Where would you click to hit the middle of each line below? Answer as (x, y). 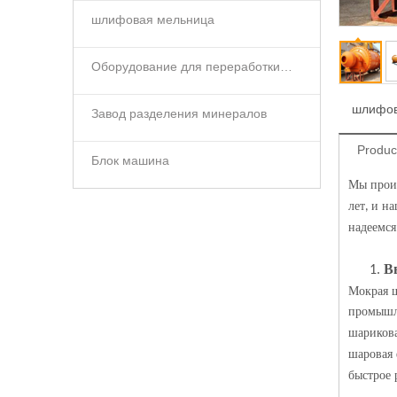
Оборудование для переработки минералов (286, 66)
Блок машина (130, 160)
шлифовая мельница (153, 19)
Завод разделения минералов (179, 113)
